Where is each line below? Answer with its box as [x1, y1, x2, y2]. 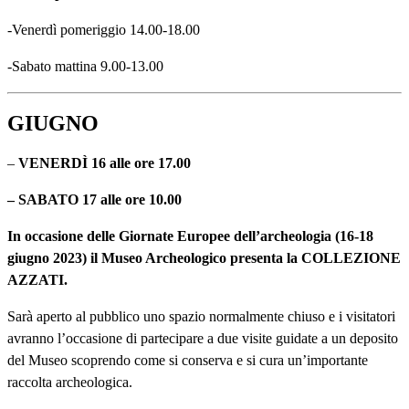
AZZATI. [7, 271, 68, 288]
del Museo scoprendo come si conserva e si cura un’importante [7, 351, 368, 368]
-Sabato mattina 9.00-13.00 [7, 58, 163, 74]
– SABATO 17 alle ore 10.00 [7, 191, 182, 207]
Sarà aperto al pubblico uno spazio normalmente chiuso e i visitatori [7, 308, 395, 324]
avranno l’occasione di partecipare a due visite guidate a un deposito [7, 330, 398, 346]
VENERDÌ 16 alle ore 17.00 [15, 154, 191, 171]
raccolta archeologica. [7, 373, 132, 390]
